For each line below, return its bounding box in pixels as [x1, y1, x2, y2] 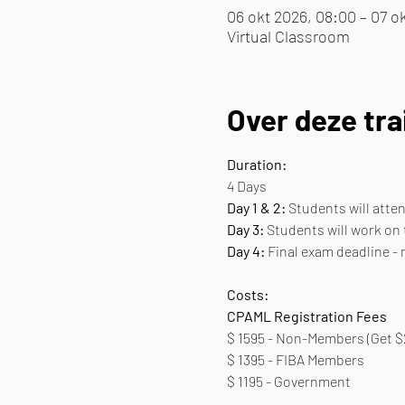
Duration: [226, 155, 287, 173]
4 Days [226, 176, 267, 194]
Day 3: [226, 220, 264, 238]
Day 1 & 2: [226, 198, 286, 216]
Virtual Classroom [226, 26, 350, 46]
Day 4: [226, 241, 265, 259]
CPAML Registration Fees [226, 306, 390, 325]
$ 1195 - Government [226, 372, 351, 390]
